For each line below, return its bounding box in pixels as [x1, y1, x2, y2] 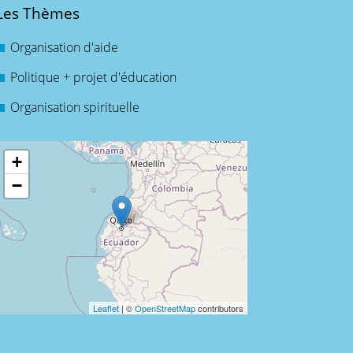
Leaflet [92, 302, 119, 315]
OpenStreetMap [134, 302, 195, 315]
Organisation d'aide [9, 39, 118, 57]
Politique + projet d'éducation [9, 69, 176, 87]
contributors [195, 302, 243, 315]
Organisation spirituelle [9, 98, 139, 117]
